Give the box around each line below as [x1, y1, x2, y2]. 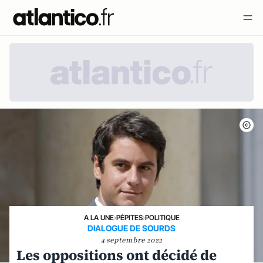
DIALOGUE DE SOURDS [87, 223, 176, 233]
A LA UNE [83, 213, 114, 222]
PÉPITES [116, 213, 143, 222]
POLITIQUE [144, 213, 180, 222]
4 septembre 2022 [101, 235, 162, 245]
